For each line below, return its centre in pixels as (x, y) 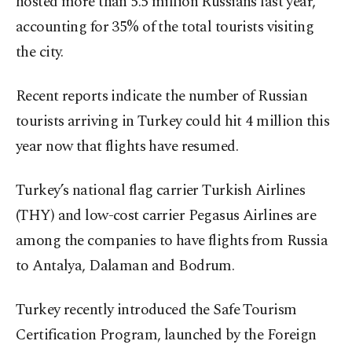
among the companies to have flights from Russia (172, 241)
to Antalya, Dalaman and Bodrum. (125, 266)
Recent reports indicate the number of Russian (162, 97)
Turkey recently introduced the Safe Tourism (156, 310)
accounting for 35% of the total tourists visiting (165, 27)
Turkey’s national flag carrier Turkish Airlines (161, 191)
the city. (40, 53)
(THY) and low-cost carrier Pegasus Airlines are (166, 216)
